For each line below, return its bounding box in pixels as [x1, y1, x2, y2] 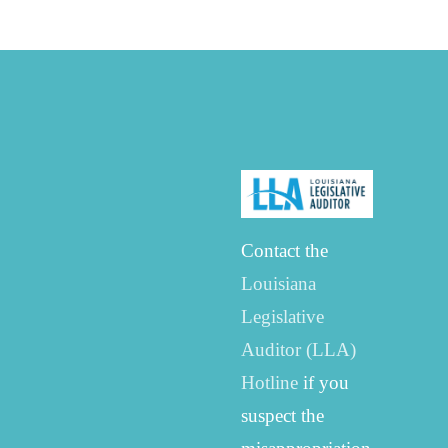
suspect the [240, 405, 324, 427]
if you [297, 372, 349, 394]
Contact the [240, 240, 328, 262]
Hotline [240, 372, 298, 394]
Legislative [240, 306, 324, 328]
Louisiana [240, 273, 316, 295]
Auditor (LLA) [240, 339, 356, 361]
